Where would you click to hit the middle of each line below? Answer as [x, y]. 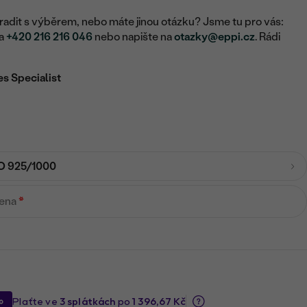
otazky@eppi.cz [215, 37]
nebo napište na [134, 37]
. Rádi [268, 37]
